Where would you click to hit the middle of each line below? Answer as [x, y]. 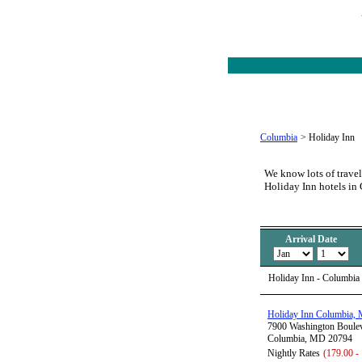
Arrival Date [311, 240]
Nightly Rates [294, 354]
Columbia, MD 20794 [310, 339]
